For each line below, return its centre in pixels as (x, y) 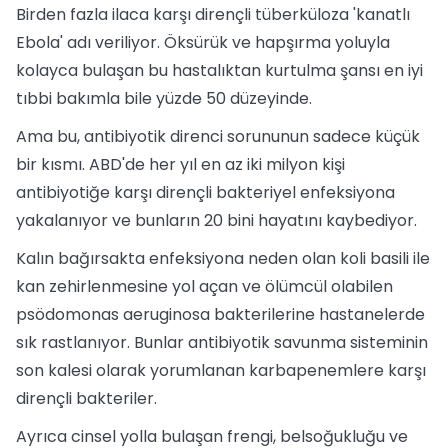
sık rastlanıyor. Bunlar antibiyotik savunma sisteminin (222, 342)
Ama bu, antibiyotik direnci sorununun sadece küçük (218, 136)
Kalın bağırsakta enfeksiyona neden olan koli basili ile (223, 258)
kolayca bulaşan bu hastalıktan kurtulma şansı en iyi (219, 70)
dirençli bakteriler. (86, 398)
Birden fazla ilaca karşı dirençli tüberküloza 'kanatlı (213, 14)
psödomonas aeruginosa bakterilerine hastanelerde (220, 314)
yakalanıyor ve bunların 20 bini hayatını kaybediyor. (216, 220)
